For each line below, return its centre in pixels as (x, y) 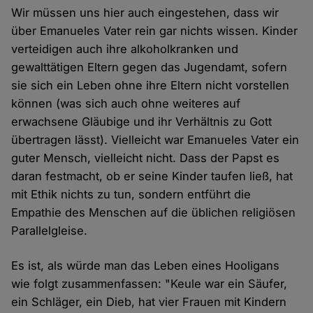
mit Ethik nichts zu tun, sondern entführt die (131, 195)
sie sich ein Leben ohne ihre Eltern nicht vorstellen (151, 86)
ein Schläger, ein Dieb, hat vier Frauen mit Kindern (149, 302)
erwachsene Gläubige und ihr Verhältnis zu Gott (142, 122)
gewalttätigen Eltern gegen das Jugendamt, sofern (150, 67)
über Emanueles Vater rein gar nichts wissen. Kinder (155, 31)
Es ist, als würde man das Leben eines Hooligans (146, 266)
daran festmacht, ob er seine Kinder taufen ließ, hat (152, 176)
